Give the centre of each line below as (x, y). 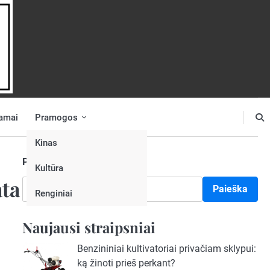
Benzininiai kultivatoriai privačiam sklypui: (166, 249)
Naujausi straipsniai (89, 227)
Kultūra (49, 168)
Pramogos (56, 117)
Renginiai (54, 193)
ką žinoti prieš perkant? (126, 263)
